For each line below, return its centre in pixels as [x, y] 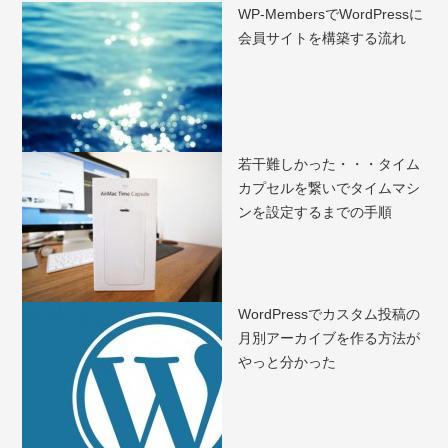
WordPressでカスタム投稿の [329, 314]
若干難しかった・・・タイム [329, 164]
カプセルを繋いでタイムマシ [329, 188]
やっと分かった [287, 362]
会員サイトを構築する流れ [322, 38]
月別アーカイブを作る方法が [329, 338]
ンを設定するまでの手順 [315, 212]
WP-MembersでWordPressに [331, 14]
